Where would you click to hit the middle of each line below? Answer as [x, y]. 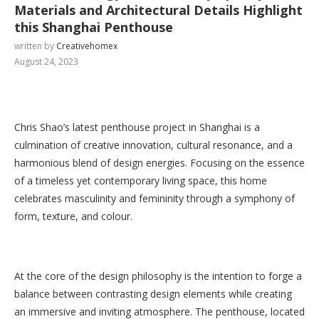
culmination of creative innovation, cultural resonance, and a [153, 145]
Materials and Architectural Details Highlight [158, 10]
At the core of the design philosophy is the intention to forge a [158, 276]
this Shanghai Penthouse [94, 27]
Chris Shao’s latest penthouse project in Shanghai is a [137, 127]
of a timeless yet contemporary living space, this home [141, 181]
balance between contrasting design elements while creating [153, 294]
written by [35, 46]
